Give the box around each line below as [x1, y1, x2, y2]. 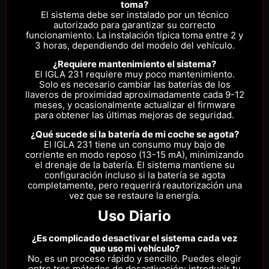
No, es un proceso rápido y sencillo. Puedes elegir [28, 253, 241, 265]
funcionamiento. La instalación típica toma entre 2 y [26, 29, 243, 41]
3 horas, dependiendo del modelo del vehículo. [34, 39, 235, 51]
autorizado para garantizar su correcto [53, 19, 216, 31]
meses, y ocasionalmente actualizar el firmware [34, 99, 235, 111]
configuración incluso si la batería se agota [44, 169, 225, 181]
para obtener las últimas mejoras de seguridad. [35, 109, 234, 121]
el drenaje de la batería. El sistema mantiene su [34, 159, 235, 171]
